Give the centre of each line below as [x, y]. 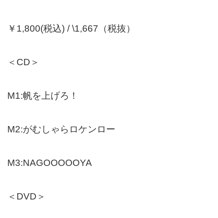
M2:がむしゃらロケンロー [61, 129]
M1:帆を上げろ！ [43, 95]
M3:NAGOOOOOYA [50, 163]
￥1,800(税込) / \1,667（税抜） [71, 28]
